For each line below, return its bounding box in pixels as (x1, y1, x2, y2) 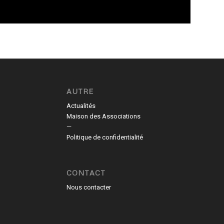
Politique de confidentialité (66, 133, 143, 141)
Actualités (66, 102, 95, 110)
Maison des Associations (66, 112, 140, 120)
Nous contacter (66, 183, 111, 191)
